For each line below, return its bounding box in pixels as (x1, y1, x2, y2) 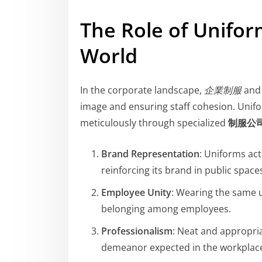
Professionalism (101, 224, 173, 237)
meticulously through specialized (80, 116, 228, 129)
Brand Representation (101, 147, 199, 160)
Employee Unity (101, 185, 171, 199)
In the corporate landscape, (80, 83, 204, 96)
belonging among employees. (101, 202, 231, 215)
